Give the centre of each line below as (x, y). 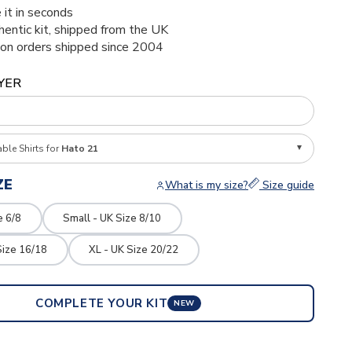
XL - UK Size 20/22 (134, 249)
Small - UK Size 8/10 (112, 218)
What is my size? (206, 185)
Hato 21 (79, 148)
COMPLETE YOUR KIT (102, 303)
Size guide (286, 185)
